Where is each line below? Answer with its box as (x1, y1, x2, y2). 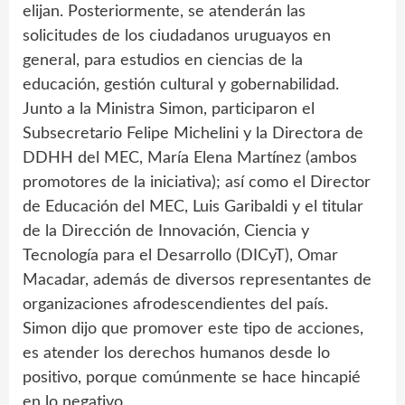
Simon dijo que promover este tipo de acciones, (23, 321, 363, 337)
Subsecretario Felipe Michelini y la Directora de (23, 126, 363, 142)
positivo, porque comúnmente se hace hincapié (23, 370, 361, 386)
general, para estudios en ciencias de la (23, 52, 303, 69)
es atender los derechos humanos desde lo (23, 345, 330, 362)
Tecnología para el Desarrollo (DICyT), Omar (23, 248, 338, 264)
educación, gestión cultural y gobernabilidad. (23, 77, 339, 93)
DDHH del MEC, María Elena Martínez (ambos (23, 150, 357, 166)
